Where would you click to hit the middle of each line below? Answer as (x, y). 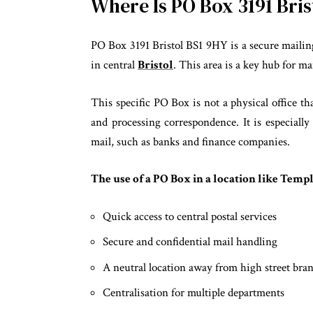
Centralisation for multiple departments (194, 293)
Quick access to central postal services (190, 216)
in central (114, 65)
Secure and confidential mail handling (190, 242)
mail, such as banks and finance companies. (190, 141)
